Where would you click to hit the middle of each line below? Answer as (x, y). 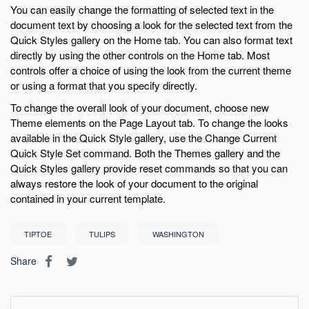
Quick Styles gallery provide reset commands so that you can (149, 168)
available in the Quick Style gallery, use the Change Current (143, 137)
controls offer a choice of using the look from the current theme (151, 70)
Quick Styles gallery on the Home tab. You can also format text (151, 39)
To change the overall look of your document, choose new (140, 107)
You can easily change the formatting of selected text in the (142, 9)
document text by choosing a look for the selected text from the (151, 24)
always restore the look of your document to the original (134, 183)
